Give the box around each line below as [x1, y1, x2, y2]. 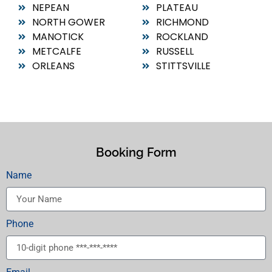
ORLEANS [32, 59, 75, 73]
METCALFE [32, 44, 81, 58]
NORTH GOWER [32, 15, 105, 29]
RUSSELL [155, 44, 194, 58]
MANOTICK [32, 30, 84, 44]
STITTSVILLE [155, 59, 211, 73]
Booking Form [95, 145, 177, 160]
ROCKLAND [155, 30, 208, 44]
